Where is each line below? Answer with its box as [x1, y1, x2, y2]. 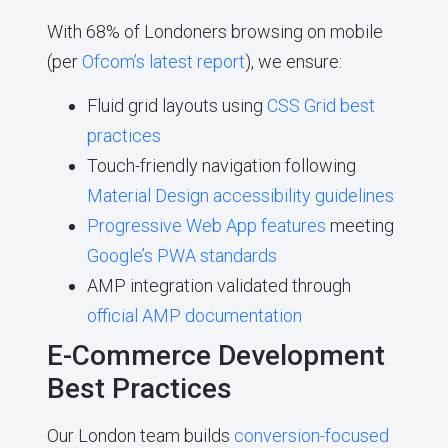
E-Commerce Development [46, 339, 385, 373]
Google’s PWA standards [86, 245, 277, 267]
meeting [325, 215, 394, 237]
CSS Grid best [266, 95, 375, 117]
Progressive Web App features [86, 215, 326, 237]
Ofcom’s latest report [81, 50, 245, 72]
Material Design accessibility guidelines [86, 185, 394, 207]
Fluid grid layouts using [86, 95, 267, 117]
